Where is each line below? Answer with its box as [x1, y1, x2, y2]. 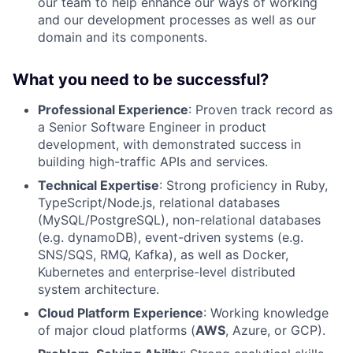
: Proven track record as [188, 101, 333, 117]
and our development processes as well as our [38, 11, 316, 28]
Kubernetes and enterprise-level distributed [38, 263, 295, 280]
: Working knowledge [203, 304, 329, 321]
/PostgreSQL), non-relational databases [85, 211, 321, 228]
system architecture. [38, 281, 159, 297]
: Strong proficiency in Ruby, [159, 176, 328, 193]
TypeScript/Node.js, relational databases [38, 194, 280, 210]
